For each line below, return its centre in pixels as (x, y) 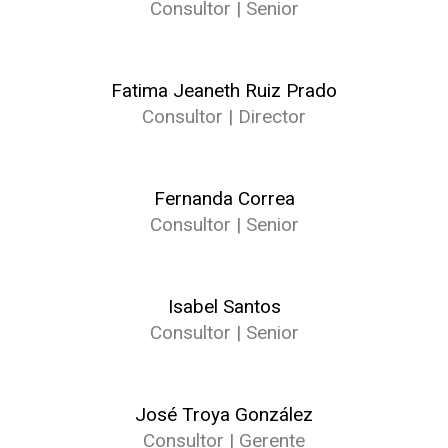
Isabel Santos (224, 306)
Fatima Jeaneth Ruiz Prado (224, 90)
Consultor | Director (224, 116)
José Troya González (224, 414)
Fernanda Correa (224, 198)
